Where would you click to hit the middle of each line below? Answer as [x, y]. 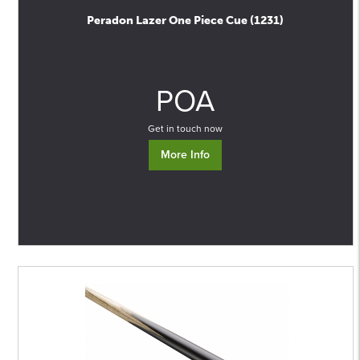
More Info [186, 155]
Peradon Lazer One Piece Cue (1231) [186, 20]
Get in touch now [186, 129]
